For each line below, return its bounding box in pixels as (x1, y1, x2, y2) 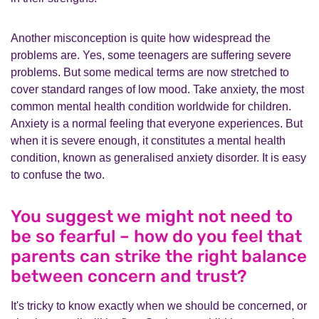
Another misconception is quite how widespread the (11, 32, 271, 44)
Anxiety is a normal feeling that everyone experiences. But (11, 117, 303, 130)
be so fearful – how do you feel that (11, 226, 302, 246)
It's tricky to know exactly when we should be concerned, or (11, 300, 307, 312)
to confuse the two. (11, 169, 105, 181)
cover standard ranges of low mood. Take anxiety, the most (11, 83, 304, 95)
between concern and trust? (11, 266, 247, 286)
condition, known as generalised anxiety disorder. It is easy (11, 152, 306, 164)
